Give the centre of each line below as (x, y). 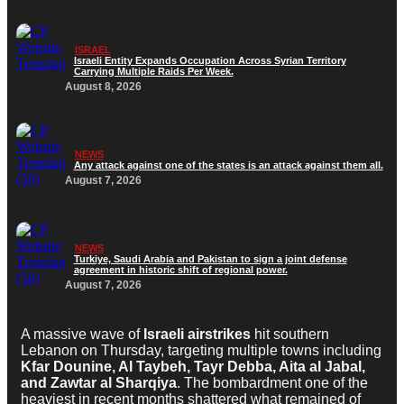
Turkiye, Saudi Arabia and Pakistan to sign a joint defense (210, 258)
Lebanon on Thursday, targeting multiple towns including (201, 351)
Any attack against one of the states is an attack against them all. (228, 165)
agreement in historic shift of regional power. (180, 269)
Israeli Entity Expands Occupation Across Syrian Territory (210, 60)
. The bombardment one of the (272, 383)
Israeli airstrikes (197, 335)
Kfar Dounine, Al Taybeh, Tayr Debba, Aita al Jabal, (193, 367)
